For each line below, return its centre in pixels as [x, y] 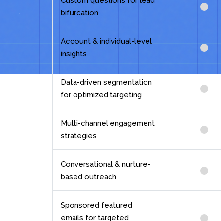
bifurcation [79, 13]
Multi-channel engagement [108, 123]
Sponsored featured [96, 205]
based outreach [89, 176]
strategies [79, 135]
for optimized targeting [101, 94]
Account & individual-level [106, 41]
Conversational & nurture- [106, 164]
